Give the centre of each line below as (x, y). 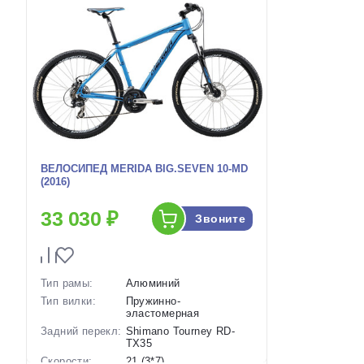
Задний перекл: (81, 331)
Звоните (221, 219)
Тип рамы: (67, 284)
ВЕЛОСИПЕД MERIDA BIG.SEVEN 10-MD (144, 169)
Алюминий (153, 284)
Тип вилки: (68, 301)
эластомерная (162, 314)
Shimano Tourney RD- (180, 331)
